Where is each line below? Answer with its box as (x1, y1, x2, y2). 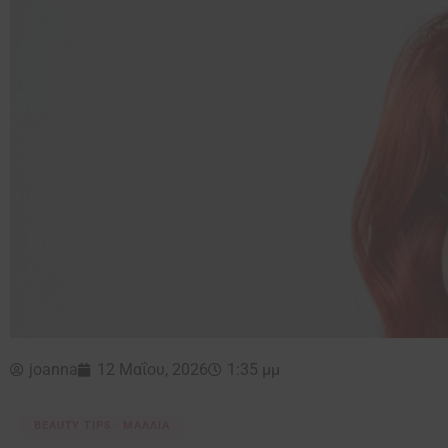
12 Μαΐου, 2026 (97, 360, 208, 380)
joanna (29, 360, 78, 380)
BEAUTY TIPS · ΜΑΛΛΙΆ (34, 419, 170, 433)
